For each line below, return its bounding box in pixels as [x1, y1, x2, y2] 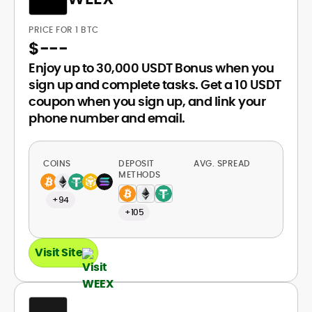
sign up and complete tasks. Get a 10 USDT [29, 76, 281, 93]
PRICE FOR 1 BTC [29, 24, 101, 36]
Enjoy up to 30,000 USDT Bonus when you [29, 59, 274, 77]
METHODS [118, 169, 161, 180]
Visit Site [35, 244, 82, 260]
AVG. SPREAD [194, 157, 253, 169]
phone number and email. [29, 109, 185, 127]
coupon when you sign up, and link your [29, 93, 265, 110]
